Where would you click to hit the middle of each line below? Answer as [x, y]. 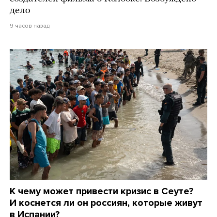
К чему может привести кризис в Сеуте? [101, 191]
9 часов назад [30, 25]
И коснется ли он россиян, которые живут [106, 203]
